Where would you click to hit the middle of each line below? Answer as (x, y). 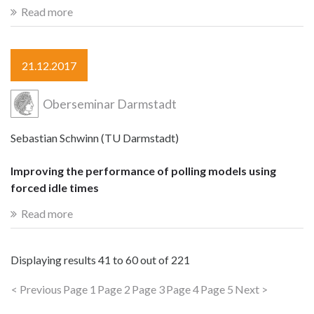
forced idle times (55, 187)
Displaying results (54, 260)
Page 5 (217, 289)
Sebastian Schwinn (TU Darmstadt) (95, 138)
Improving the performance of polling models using (143, 170)
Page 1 (80, 289)
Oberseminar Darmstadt (109, 104)
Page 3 (148, 289)
